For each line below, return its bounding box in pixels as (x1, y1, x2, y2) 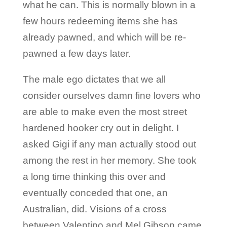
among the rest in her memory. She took (22, 155, 197, 166)
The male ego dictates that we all (22, 73, 166, 85)
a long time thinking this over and (22, 171, 166, 182)
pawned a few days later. (22, 48, 131, 59)
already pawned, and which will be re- (22, 31, 186, 43)
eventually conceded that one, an (22, 187, 168, 198)
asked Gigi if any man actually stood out (22, 138, 196, 149)
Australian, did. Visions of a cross (22, 203, 167, 214)
